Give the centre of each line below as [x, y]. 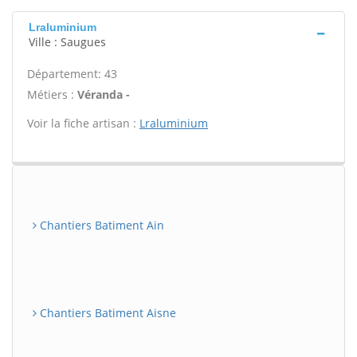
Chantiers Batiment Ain [100, 225]
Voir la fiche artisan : [83, 123]
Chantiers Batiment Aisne [106, 313]
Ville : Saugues [67, 42]
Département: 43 [72, 74]
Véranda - [104, 94]
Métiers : [52, 94]
